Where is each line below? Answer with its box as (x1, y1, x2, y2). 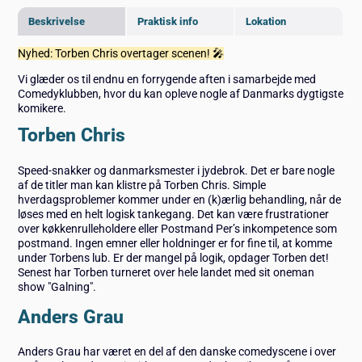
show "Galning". (18, 280, 97, 293)
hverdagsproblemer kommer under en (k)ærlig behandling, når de (18, 192, 342, 206)
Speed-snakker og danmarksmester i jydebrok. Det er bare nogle (18, 163, 335, 177)
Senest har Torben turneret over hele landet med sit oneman (18, 265, 315, 279)
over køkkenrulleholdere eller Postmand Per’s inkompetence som (18, 221, 338, 235)
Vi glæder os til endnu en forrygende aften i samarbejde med (18, 72, 317, 86)
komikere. (18, 101, 69, 115)
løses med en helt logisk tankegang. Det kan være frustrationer (18, 207, 330, 221)
